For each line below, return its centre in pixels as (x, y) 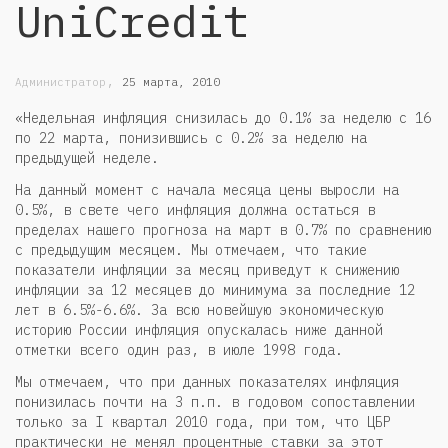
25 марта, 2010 (171, 82)
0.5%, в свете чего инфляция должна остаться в (195, 209)
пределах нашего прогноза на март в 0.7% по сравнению (223, 229)
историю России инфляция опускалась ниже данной (199, 329)
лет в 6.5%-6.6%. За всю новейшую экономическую (199, 309)
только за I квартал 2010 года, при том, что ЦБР (203, 421)
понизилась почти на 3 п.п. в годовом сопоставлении (215, 401)
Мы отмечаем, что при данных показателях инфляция (207, 381)
